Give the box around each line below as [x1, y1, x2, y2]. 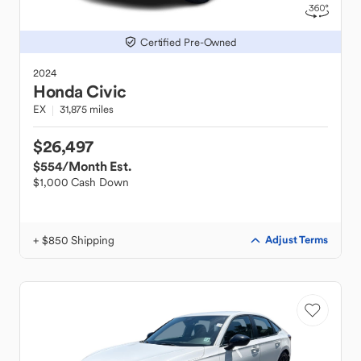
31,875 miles [59, 102, 114, 116]
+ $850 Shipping [33, 233, 114, 247]
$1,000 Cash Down [33, 175, 129, 189]
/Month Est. [62, 158, 131, 174]
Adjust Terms [265, 233, 328, 247]
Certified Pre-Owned [139, 35, 238, 49]
